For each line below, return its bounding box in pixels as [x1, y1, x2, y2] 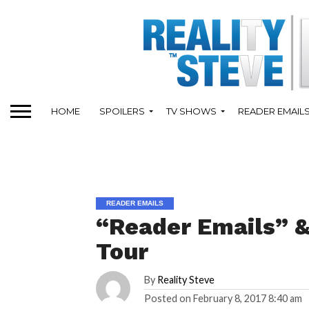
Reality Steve [157, 274, 215, 286]
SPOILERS [99, 105, 145, 117]
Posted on [144, 292, 192, 304]
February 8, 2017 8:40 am [193, 292, 303, 304]
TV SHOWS [166, 105, 217, 117]
